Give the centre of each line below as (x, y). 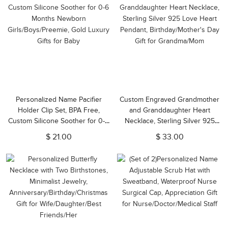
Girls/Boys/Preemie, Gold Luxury (59, 142)
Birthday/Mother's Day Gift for (169, 142)
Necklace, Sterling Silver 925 (169, 121)
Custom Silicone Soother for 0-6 (59, 121)
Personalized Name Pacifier (59, 99)
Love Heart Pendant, (169, 132)
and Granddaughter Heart (169, 110)
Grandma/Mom (169, 153)
